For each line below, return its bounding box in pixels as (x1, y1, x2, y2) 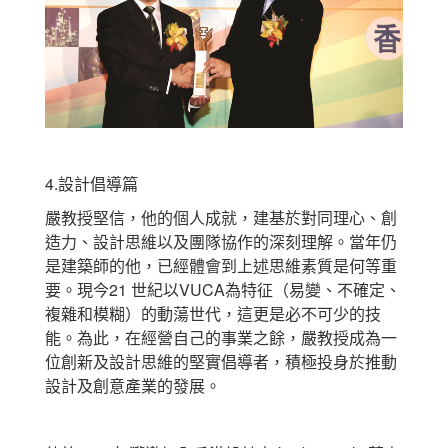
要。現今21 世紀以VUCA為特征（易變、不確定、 (45, 277, 401, 301)
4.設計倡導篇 (45, 171, 138, 195)
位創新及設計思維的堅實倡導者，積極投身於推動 (45, 349, 397, 373)
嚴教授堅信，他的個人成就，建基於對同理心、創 (45, 205, 397, 229)
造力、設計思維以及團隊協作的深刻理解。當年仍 (45, 229, 397, 253)
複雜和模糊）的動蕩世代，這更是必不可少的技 (45, 301, 381, 325)
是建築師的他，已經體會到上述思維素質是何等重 (45, 253, 397, 277)
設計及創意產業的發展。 (45, 373, 221, 397)
